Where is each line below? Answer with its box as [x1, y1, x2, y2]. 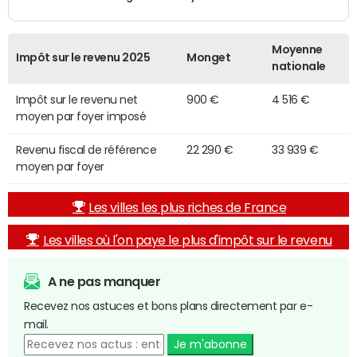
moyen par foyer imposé [16, 111, 147, 123]
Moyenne [272, 44, 323, 56]
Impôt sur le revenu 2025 [16, 52, 151, 64]
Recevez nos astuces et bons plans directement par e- [24, 300, 313, 312]
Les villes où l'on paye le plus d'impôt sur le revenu [42, 233, 332, 247]
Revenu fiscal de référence [16, 144, 157, 156]
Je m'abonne [173, 339, 247, 351]
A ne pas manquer [48, 275, 161, 288]
